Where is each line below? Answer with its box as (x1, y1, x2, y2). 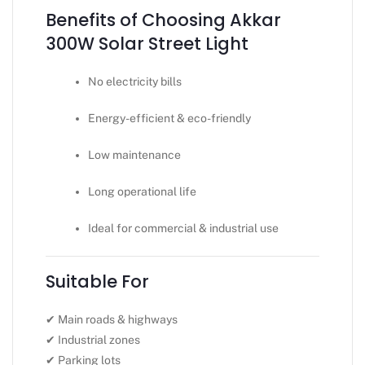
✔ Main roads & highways (46, 313, 178, 327)
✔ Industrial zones (46, 333, 140, 347)
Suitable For (46, 270, 149, 294)
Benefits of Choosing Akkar (46, 8, 281, 33)
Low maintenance (88, 148, 182, 162)
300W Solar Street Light (46, 32, 248, 56)
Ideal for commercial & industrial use (88, 222, 279, 235)
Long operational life (88, 185, 197, 199)
